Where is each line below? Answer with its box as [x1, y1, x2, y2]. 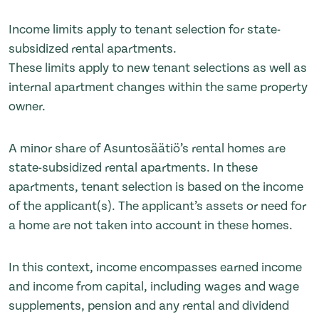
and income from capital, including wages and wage [9, 278, 299, 294]
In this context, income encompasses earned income [9, 259, 302, 275]
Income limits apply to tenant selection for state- [9, 21, 281, 37]
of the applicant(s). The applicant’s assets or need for [9, 198, 306, 214]
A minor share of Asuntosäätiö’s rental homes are [9, 140, 286, 156]
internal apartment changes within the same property [9, 79, 308, 95]
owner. [9, 98, 46, 114]
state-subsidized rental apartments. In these [9, 159, 258, 175]
